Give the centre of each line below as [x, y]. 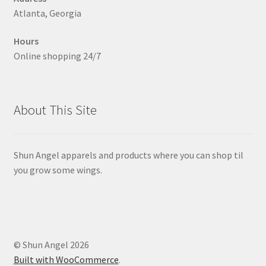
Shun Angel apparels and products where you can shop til [128, 155]
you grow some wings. [58, 170]
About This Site [55, 110]
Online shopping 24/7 [57, 56]
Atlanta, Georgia [47, 13]
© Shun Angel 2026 [51, 245]
